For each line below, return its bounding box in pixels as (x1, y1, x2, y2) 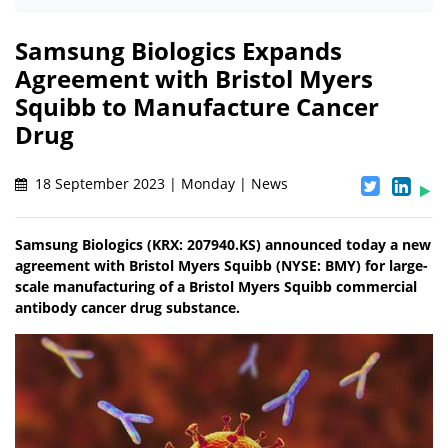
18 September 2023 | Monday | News (31, 174, 288, 194)
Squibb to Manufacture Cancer (15, 90, 379, 124)
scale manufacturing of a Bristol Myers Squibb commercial (15, 277, 417, 297)
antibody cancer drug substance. (15, 298, 240, 318)
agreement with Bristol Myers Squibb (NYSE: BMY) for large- (15, 256, 428, 276)
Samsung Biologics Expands (15, 34, 342, 68)
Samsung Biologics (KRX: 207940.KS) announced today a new (15, 235, 431, 255)
